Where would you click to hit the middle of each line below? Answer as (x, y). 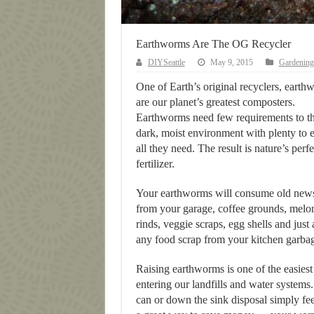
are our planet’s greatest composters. (215, 102)
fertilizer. (155, 163)
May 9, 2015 (231, 62)
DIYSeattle (166, 62)
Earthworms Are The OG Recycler (213, 43)
